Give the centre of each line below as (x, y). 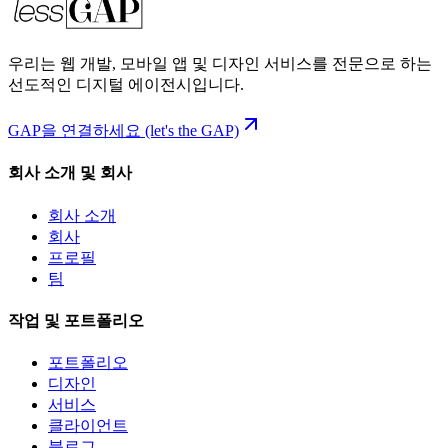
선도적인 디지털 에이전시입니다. (126, 85)
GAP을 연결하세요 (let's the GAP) (123, 131)
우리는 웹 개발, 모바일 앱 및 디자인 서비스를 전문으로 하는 (220, 64)
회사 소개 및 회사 (70, 173)
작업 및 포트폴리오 (76, 320)
